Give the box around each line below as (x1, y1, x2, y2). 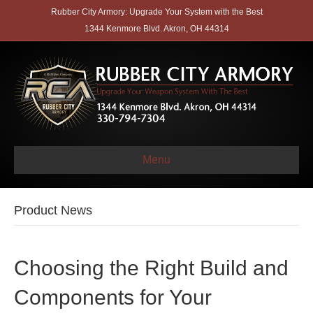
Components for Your (14, 285, 212, 309)
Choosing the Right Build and (14, 256, 289, 279)
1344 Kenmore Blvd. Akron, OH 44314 (84, 24, 229, 34)
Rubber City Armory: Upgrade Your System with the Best (50, 7, 263, 17)
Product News (14, 203, 92, 217)
